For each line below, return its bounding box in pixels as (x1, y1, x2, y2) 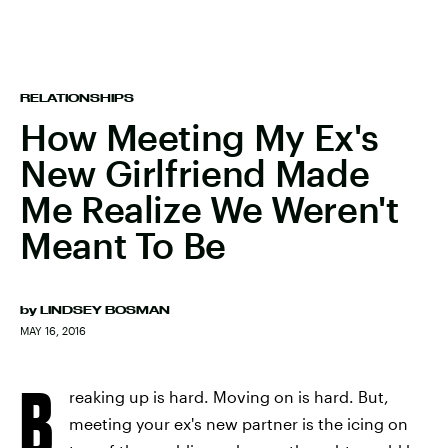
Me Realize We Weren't (20, 188, 399, 230)
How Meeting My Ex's (20, 116, 379, 158)
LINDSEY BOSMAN (40, 304, 170, 316)
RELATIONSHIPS (20, 92, 134, 104)
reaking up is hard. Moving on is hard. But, (69, 387, 389, 406)
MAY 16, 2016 (20, 324, 86, 337)
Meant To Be (20, 224, 227, 266)
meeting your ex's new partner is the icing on (69, 414, 408, 433)
